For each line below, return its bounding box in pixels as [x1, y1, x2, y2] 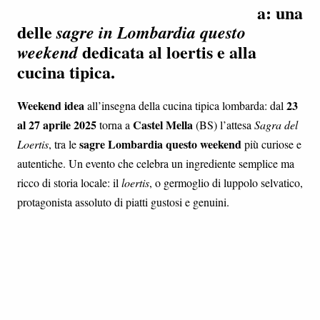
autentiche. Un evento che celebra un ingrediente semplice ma [17, 155, 294, 171]
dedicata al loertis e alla [78, 39, 256, 64]
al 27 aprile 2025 [17, 116, 96, 133]
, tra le [49, 136, 79, 151]
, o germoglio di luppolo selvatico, [149, 174, 303, 190]
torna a [96, 116, 133, 132]
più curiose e [241, 136, 301, 151]
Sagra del [254, 116, 298, 132]
